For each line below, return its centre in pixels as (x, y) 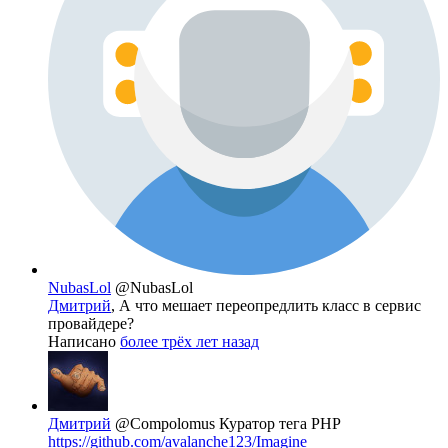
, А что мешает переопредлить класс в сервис (266, 306)
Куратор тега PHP (280, 424)
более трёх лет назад (189, 342)
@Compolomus (167, 424)
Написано (84, 342)
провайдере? (91, 324)
